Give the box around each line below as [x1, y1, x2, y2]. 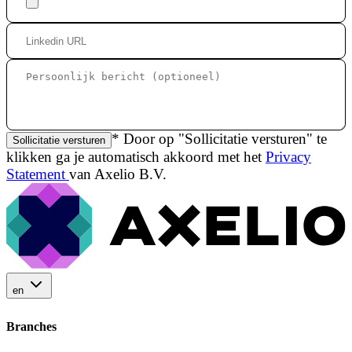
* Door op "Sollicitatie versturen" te [112, 130, 327, 147]
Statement [6, 165, 69, 182]
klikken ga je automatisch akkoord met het [6, 148, 266, 165]
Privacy [266, 148, 311, 165]
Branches [6, 319, 57, 333]
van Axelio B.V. [69, 165, 167, 182]
